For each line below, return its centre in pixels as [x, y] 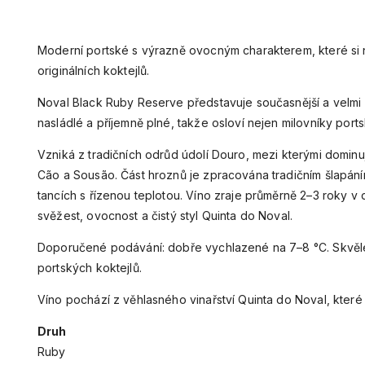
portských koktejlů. [90, 268]
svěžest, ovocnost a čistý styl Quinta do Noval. [165, 216]
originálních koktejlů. [94, 71]
